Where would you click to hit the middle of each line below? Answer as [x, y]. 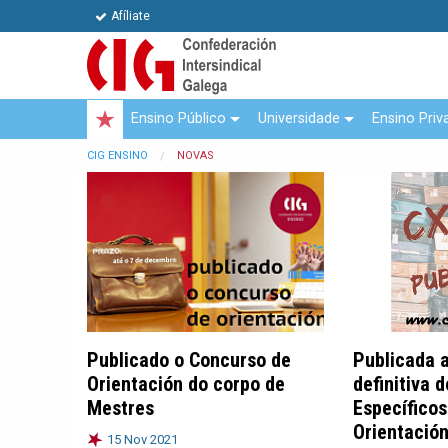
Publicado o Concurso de [189, 359]
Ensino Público [178, 118]
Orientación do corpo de [186, 383]
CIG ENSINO [117, 155]
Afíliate [130, 16]
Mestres [120, 407]
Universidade [299, 118]
